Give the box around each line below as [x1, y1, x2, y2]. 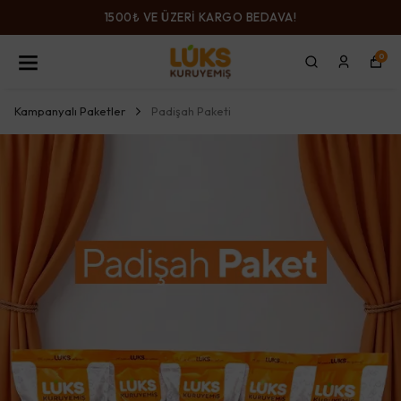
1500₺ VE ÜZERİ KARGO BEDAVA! [104, 10, 297, 24]
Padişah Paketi [151, 104, 231, 118]
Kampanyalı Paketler [14, 104, 125, 118]
